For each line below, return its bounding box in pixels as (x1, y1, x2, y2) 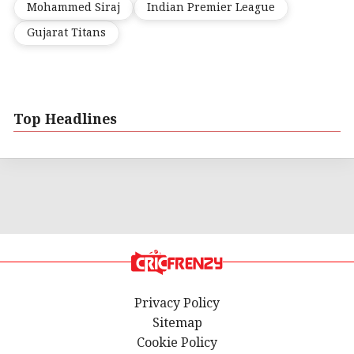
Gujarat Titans (27, 24, 106, 42)
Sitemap (152, 313, 202, 333)
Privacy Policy (134, 293, 220, 314)
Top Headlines (13, 108, 117, 131)
